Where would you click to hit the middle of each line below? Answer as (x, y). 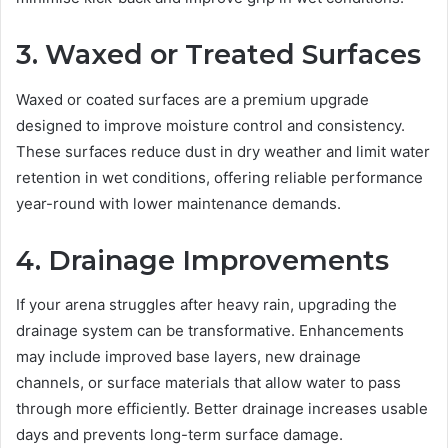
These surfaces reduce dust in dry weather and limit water (223, 151)
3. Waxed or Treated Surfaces (218, 55)
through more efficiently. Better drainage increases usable (222, 409)
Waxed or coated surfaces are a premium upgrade (192, 99)
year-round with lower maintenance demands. (178, 203)
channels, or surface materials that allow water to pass (208, 383)
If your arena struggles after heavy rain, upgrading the (206, 305)
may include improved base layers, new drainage (188, 357)
